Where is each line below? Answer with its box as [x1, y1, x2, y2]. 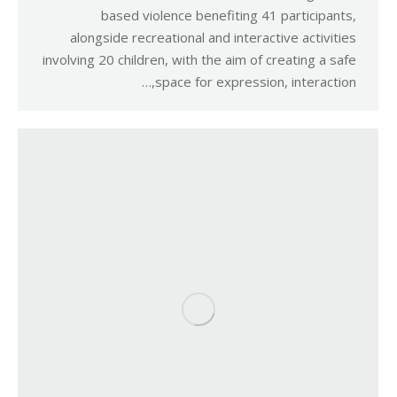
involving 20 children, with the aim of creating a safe [43, 51, 356, 68]
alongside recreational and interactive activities [70, 28, 356, 46]
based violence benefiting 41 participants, [101, 6, 356, 24]
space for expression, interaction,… [155, 73, 356, 90]
